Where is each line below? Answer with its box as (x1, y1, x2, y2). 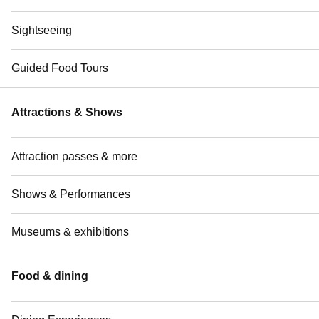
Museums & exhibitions (11, 225, 129, 238)
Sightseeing (11, 23, 72, 36)
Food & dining (11, 269, 88, 282)
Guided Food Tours (11, 61, 108, 74)
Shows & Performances (11, 187, 130, 200)
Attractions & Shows (11, 105, 122, 118)
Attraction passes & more (11, 150, 137, 162)
